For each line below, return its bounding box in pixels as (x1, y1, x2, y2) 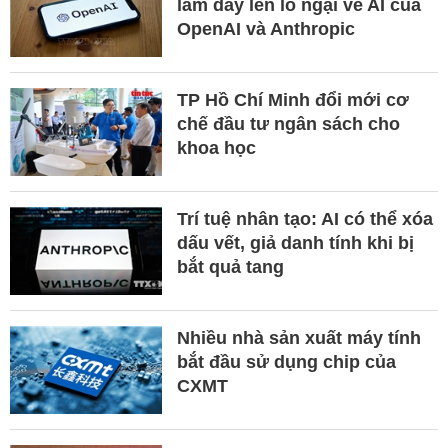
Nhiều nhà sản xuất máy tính (176, 328, 421, 349)
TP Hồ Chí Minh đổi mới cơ (176, 90, 409, 111)
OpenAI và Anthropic (176, 19, 355, 40)
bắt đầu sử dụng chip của (176, 352, 396, 373)
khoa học (176, 138, 256, 159)
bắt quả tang (176, 257, 284, 278)
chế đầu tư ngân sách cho (176, 114, 400, 135)
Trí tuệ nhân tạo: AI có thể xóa (176, 209, 433, 230)
